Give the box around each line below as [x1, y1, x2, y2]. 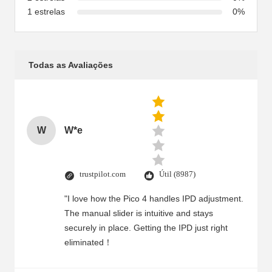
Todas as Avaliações [29, 60, 113, 70]
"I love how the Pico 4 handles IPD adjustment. [64, 194, 243, 203]
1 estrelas [27, 7, 65, 16]
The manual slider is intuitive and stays [64, 208, 213, 218]
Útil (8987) [159, 169, 195, 178]
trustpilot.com [80, 169, 126, 178]
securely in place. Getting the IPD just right [64, 223, 228, 233]
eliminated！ [64, 237, 112, 247]
